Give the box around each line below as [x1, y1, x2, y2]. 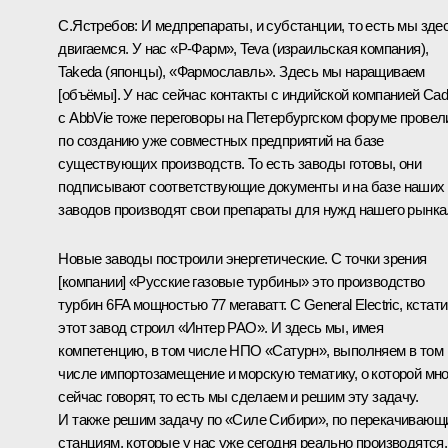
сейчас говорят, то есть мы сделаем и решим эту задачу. [58, 387, 418, 405]
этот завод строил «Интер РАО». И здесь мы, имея [58, 318, 384, 336]
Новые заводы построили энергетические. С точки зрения [58, 249, 427, 267]
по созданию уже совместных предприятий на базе [58, 131, 384, 149]
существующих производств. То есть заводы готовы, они [58, 154, 422, 172]
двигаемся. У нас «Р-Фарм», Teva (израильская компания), [58, 39, 429, 57]
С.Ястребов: [58, 16, 138, 34]
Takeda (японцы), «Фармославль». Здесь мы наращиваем [58, 62, 425, 80]
